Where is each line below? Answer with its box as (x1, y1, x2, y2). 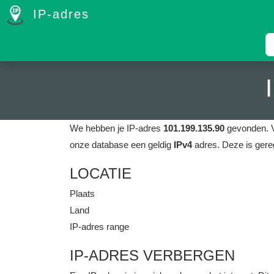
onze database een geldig (70, 139, 174, 150)
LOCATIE (70, 165, 131, 182)
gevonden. (224, 123, 271, 133)
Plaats (70, 188, 95, 199)
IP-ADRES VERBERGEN (70, 247, 235, 264)
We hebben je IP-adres (70, 123, 163, 133)
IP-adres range (70, 221, 129, 232)
